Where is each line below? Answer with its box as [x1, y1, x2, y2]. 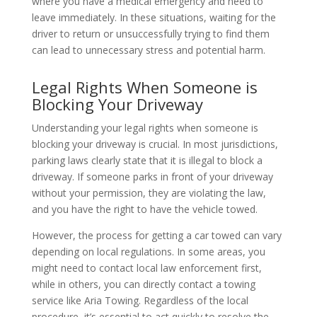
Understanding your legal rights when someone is [31, 121, 258, 135]
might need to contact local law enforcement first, [31, 261, 262, 275]
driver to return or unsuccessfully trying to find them [31, 27, 270, 41]
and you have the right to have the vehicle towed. [31, 202, 258, 217]
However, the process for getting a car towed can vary [31, 229, 282, 243]
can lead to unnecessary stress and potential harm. [31, 43, 265, 57]
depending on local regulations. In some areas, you [31, 245, 265, 259]
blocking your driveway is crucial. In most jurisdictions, [31, 137, 278, 151]
